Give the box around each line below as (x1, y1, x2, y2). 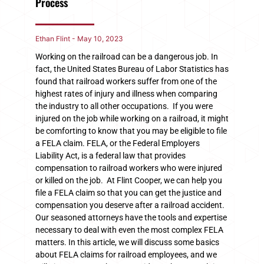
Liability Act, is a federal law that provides (35, 150, 186, 160)
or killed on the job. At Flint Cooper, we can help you (35, 175, 222, 185)
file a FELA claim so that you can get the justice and (35, 187, 222, 197)
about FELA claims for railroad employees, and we (35, 249, 217, 259)
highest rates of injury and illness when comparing (35, 88, 217, 98)
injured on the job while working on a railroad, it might (35, 113, 229, 123)
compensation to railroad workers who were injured (35, 163, 222, 173)
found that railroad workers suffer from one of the (35, 76, 217, 86)
